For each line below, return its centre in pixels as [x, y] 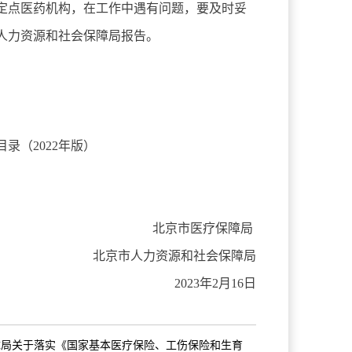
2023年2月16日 [215, 284]
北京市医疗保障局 [204, 229]
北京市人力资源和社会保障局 [174, 256]
